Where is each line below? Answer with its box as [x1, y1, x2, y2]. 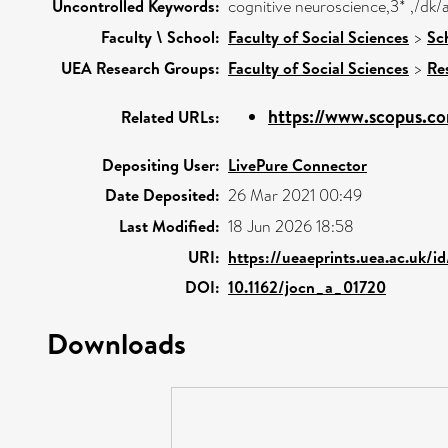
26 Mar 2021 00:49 [228, 183, 362, 207]
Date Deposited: [105, 183, 220, 206]
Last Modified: [119, 214, 220, 237]
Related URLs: [121, 105, 220, 128]
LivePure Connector [228, 153, 367, 176]
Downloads [47, 322, 186, 363]
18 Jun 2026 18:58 [228, 214, 354, 238]
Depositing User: [102, 153, 220, 176]
